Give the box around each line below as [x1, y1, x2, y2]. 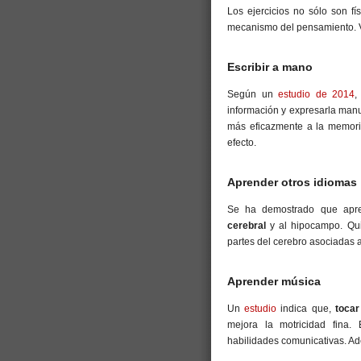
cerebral [227, 219, 266, 231]
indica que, [276, 302, 335, 314]
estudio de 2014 [278, 88, 355, 100]
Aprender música [227, 274, 321, 288]
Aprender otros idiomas [227, 175, 357, 189]
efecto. [227, 136, 256, 148]
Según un [227, 88, 279, 100]
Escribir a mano [227, 60, 313, 73]
